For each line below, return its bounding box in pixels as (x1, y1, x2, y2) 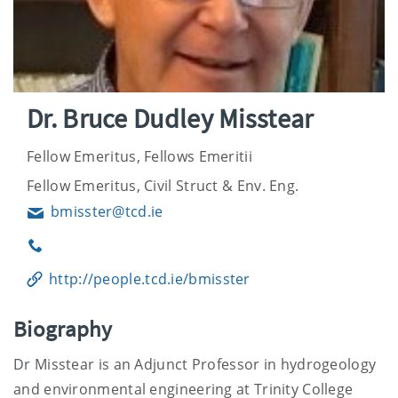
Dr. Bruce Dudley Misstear (27, 100, 314, 135)
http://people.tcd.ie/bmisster (49, 268, 251, 289)
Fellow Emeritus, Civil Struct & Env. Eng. (27, 175, 299, 195)
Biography (13, 314, 113, 343)
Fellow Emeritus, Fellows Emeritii (27, 146, 252, 166)
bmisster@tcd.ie (51, 201, 163, 221)
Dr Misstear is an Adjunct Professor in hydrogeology (13, 354, 377, 374)
